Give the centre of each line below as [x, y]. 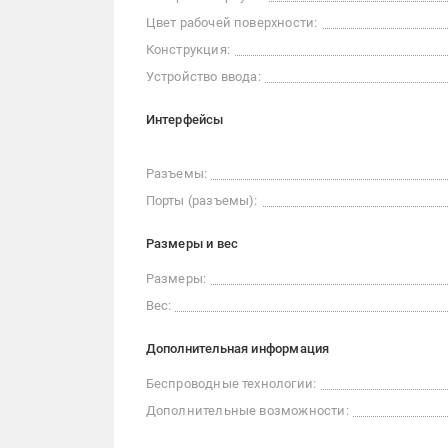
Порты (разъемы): [201, 201]
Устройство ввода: [203, 77]
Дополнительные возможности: [247, 411]
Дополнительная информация [237, 349]
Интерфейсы [184, 120]
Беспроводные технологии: [231, 384]
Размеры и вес [192, 244]
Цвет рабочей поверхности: [231, 23]
